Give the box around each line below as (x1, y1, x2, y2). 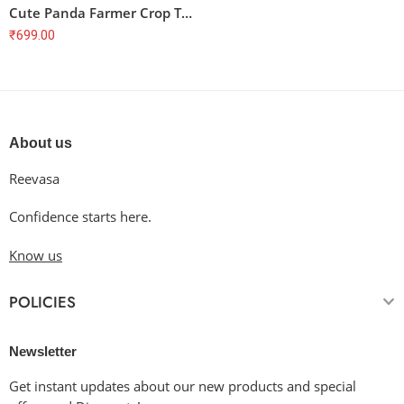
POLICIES (9, 291, 76, 314)
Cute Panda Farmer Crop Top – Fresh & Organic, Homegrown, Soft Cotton (181, 3, 192, 22)
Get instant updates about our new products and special (9, 378, 356, 396)
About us (9, 134, 72, 151)
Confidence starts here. (9, 208, 151, 226)
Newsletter (9, 344, 77, 360)
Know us (9, 247, 62, 265)
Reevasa (9, 170, 63, 188)
